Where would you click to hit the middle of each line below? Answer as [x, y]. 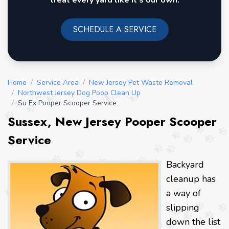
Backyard [185, 165]
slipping [183, 208]
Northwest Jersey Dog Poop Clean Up [79, 93]
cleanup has [191, 179]
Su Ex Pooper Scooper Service [67, 103]
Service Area [58, 83]
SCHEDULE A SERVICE [114, 30]
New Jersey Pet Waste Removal [141, 83]
